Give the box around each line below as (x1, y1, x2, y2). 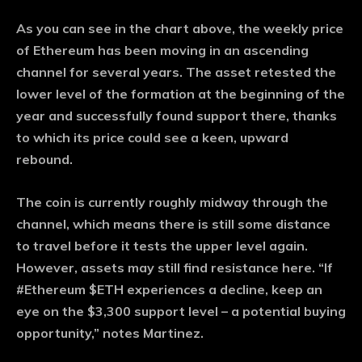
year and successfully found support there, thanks (16, 107, 337, 124)
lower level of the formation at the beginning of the (16, 86, 345, 103)
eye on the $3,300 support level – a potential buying (16, 303, 346, 320)
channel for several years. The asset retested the (16, 64, 336, 81)
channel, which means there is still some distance (16, 216, 330, 233)
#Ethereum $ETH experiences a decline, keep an (16, 281, 322, 298)
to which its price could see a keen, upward (16, 129, 288, 146)
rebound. (16, 151, 73, 168)
